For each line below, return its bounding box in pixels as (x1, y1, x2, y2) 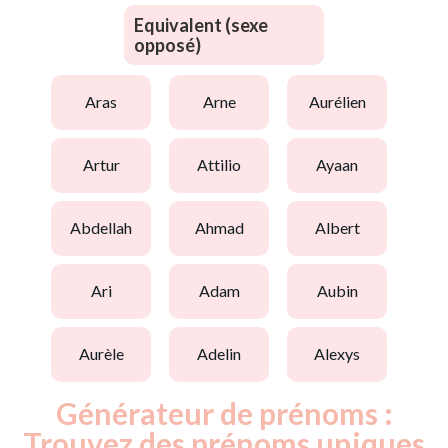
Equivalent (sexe (134, 13, 268, 36)
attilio (208, 155, 241, 175)
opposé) (134, 33, 201, 56)
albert (325, 218, 360, 238)
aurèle (89, 344, 124, 364)
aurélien (319, 92, 366, 112)
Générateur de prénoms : (55, 394, 393, 431)
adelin (208, 344, 241, 364)
